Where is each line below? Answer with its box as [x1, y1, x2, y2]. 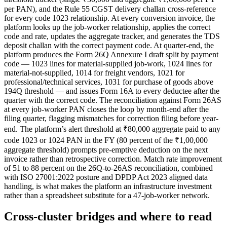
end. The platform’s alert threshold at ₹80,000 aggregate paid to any [4, 124, 220, 133]
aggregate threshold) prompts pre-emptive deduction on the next [4, 145, 208, 154]
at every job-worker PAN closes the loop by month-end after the [4, 104, 209, 113]
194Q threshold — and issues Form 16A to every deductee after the [4, 86, 219, 95]
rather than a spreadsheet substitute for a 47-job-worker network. [4, 191, 210, 200]
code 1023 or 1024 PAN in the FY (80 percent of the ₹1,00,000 [4, 135, 208, 144]
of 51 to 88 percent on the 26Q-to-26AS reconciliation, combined [4, 163, 213, 172]
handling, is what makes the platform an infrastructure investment [4, 181, 212, 191]
